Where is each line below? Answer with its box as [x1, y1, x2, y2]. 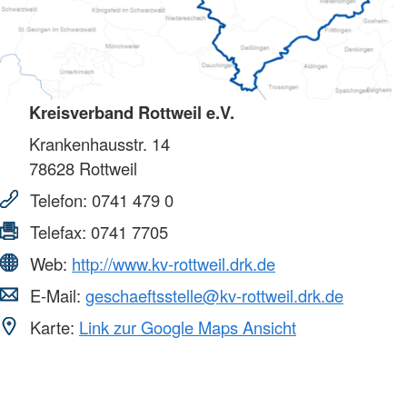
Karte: [25, 315, 79, 340]
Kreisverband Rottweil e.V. [29, 100, 234, 125]
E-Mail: [25, 283, 85, 308]
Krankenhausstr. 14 [29, 132, 170, 156]
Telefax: [25, 220, 91, 244]
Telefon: [25, 188, 92, 213]
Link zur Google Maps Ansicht [79, 315, 296, 340]
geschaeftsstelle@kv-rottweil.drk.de [85, 283, 343, 308]
